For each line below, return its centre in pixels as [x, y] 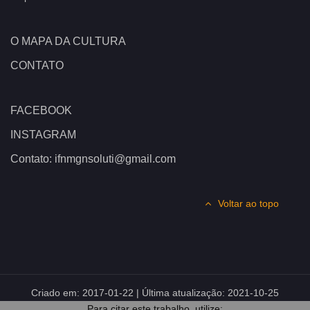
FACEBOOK [41, 111]
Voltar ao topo [248, 204]
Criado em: [57, 293]
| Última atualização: [181, 293]
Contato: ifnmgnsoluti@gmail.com [93, 159]
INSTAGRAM [43, 135]
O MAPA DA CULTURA [68, 42]
